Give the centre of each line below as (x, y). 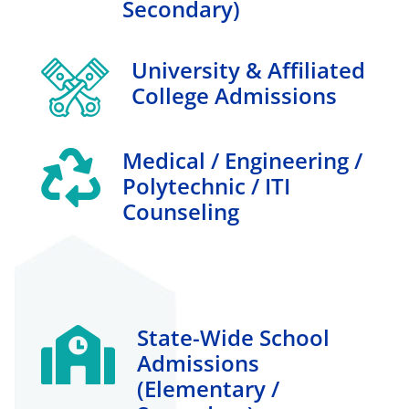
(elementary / (208, 388)
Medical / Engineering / (242, 160)
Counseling (181, 211)
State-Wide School (233, 337)
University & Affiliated (248, 69)
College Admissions (234, 95)
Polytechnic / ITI (206, 185)
